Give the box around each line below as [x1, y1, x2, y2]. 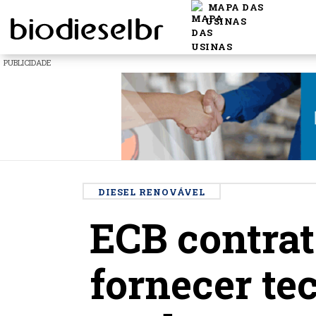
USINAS [205, 16, 246, 28]
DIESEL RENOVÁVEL [98, 186, 205, 197]
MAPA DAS [205, 1, 264, 13]
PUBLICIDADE [4, 57, 51, 68]
